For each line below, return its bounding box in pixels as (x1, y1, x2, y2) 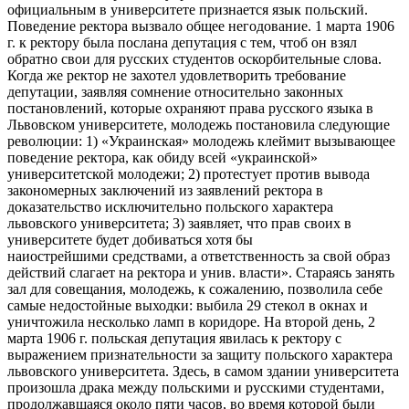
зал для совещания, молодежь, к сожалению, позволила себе (7, 281, 383, 298)
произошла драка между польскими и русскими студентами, (7, 380, 384, 396)
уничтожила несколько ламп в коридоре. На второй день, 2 (7, 314, 375, 330)
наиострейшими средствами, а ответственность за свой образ (7, 248, 390, 265)
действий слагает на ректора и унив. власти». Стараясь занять (7, 265, 394, 281)
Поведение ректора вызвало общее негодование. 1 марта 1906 (7, 18, 394, 35)
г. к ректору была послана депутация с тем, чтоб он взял (7, 35, 357, 51)
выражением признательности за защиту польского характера (7, 347, 393, 363)
